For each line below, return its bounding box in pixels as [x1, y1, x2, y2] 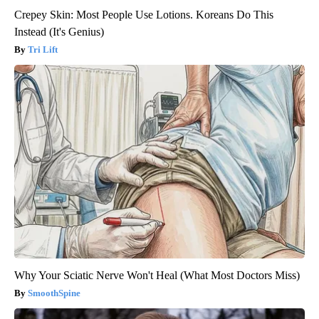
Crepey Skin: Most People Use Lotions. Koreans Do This [14, 8, 273, 21]
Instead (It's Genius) [14, 25, 104, 38]
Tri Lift [28, 43, 58, 55]
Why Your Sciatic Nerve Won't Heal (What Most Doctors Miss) [14, 268, 300, 281]
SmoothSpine [28, 287, 80, 298]
